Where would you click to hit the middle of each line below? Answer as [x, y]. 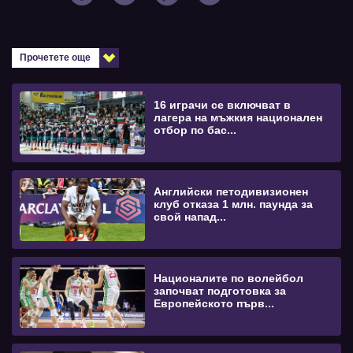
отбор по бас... [195, 130]
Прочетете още [55, 58]
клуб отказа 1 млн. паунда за [234, 204]
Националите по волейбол [229, 279]
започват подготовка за [220, 291]
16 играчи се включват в [223, 105]
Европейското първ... [214, 304]
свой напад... [190, 217]
